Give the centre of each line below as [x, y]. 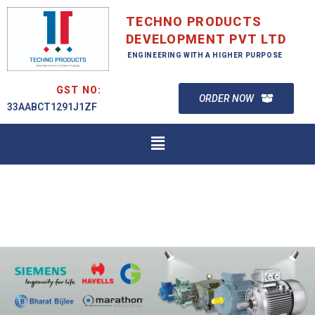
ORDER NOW [226, 98]
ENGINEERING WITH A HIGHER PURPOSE [205, 55]
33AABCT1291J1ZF [52, 107]
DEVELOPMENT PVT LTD [206, 39]
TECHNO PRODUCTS [194, 21]
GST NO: [79, 90]
